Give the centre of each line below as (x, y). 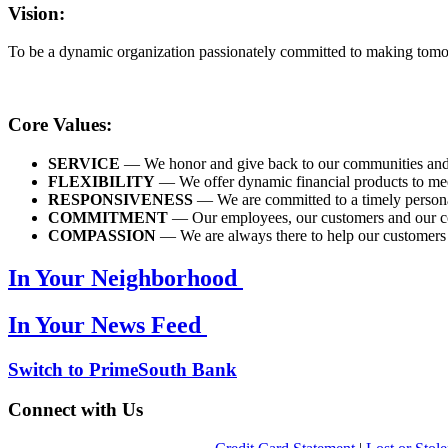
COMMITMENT (108, 217)
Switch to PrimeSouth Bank (122, 369)
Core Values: (60, 125)
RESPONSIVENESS (120, 199)
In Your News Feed (107, 324)
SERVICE (84, 163)
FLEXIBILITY (101, 181)
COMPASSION (102, 235)
